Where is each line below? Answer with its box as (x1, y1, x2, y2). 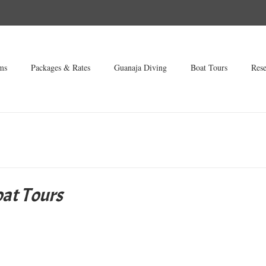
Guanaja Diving (114, 62, 167, 73)
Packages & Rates (31, 62, 90, 73)
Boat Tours (191, 62, 227, 73)
